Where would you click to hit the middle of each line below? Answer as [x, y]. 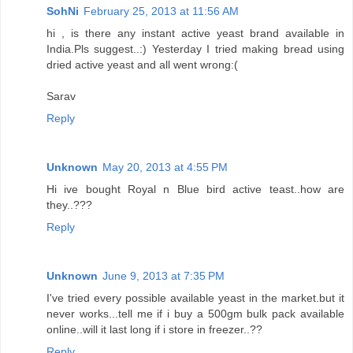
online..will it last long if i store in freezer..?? [154, 329]
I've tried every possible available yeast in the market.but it [195, 297]
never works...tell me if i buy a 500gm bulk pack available [195, 313]
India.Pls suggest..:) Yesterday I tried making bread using [195, 48]
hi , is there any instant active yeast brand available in [195, 33]
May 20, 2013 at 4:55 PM [165, 167]
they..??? [69, 204]
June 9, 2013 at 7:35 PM [163, 275]
